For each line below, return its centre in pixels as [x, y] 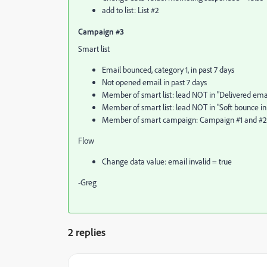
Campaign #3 [101, 31]
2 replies [87, 232]
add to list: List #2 [131, 10]
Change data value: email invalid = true [167, 162]
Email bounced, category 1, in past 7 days [168, 70]
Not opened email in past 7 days [154, 82]
